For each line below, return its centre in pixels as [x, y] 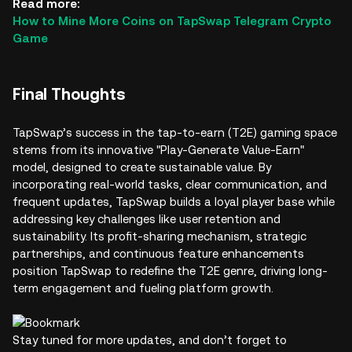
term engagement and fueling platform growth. [143, 288]
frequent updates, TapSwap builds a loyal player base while [174, 202]
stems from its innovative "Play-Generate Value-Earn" [158, 150]
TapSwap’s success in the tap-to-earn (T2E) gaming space [175, 132]
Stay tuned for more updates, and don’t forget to [150, 340]
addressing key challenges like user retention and [147, 219]
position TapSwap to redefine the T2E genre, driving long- [170, 271]
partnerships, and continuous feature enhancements [158, 253]
